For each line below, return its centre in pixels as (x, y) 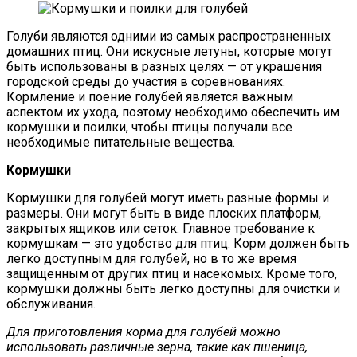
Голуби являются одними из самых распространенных (169, 36)
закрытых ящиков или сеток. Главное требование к (161, 228)
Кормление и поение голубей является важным (150, 96)
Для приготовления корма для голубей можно (143, 331)
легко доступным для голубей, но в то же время (151, 258)
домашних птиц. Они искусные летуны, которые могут (169, 51)
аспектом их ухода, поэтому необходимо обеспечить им (173, 112)
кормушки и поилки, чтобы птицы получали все (149, 127)
